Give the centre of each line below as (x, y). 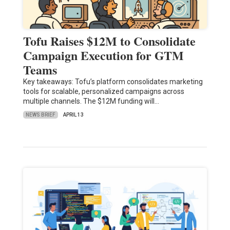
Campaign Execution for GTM (103, 55)
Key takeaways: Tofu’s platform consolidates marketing (113, 82)
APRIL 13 (73, 115)
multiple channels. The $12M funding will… (91, 101)
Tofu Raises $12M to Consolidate (109, 41)
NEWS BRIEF (40, 114)
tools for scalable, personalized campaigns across (103, 92)
